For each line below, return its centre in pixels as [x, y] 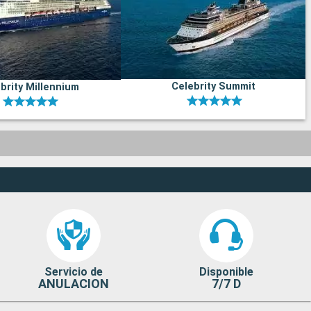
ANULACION [73, 284]
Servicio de [73, 272]
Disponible [226, 272]
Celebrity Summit [213, 87]
